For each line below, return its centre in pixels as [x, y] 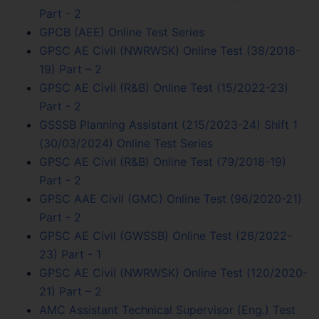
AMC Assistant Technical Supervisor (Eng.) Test [167, 309]
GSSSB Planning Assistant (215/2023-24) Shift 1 [168, 124]
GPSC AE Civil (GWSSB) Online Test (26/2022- [166, 235]
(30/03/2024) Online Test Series [126, 143]
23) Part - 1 [70, 254]
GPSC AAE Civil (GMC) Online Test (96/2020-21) [171, 198]
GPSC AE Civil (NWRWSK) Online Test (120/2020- [173, 272]
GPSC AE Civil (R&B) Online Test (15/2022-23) [164, 87]
